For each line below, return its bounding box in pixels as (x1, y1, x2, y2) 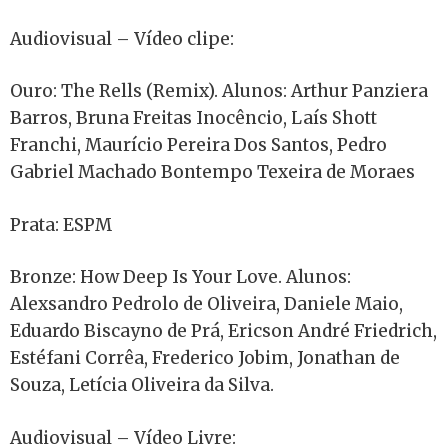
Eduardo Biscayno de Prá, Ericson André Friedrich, (10, 320, 437, 343)
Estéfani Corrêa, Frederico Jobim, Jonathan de (10, 347, 400, 370)
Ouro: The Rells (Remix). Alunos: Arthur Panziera (10, 80, 428, 103)
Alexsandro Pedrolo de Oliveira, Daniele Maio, (10, 293, 403, 316)
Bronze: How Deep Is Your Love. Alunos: (10, 266, 351, 289)
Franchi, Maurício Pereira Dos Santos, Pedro (10, 134, 387, 157)
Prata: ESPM (10, 213, 112, 236)
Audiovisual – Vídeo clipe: (10, 27, 234, 50)
